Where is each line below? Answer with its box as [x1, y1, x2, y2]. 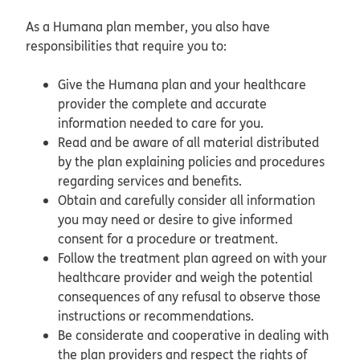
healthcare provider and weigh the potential [58, 268, 313, 286]
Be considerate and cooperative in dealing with [58, 325, 329, 344]
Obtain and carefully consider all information [58, 190, 315, 209]
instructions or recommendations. [58, 306, 257, 325]
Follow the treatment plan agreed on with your [58, 248, 327, 267]
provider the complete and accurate [58, 94, 267, 112]
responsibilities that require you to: [26, 36, 230, 55]
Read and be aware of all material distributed [58, 133, 319, 151]
